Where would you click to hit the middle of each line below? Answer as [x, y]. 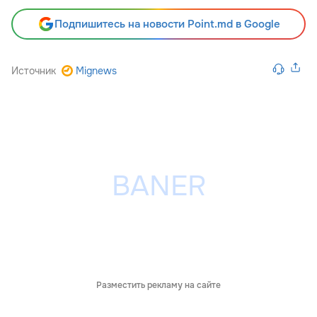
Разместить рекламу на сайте [158, 285]
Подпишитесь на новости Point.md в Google [167, 24]
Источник [34, 70]
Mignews [96, 70]
